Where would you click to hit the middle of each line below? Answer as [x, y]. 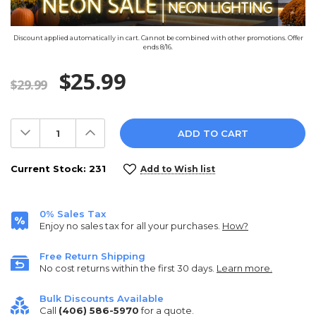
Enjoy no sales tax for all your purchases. [131, 226]
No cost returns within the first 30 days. [128, 268]
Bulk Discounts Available [102, 299]
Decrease [50, 129]
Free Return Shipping [92, 256]
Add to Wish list [178, 169]
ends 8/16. [158, 47]
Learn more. [244, 268]
